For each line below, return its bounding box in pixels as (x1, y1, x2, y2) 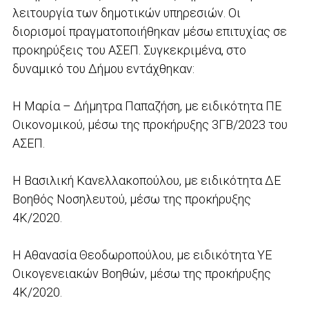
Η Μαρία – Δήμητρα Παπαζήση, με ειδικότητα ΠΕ (12, 98, 281, 113)
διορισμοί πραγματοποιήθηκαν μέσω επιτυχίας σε (12, 23, 287, 39)
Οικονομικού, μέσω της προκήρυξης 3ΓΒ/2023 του (12, 117, 288, 132)
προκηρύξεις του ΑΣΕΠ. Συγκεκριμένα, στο (12, 42, 246, 57)
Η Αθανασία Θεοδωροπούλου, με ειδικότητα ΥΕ (12, 247, 272, 262)
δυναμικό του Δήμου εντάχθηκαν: (12, 61, 197, 76)
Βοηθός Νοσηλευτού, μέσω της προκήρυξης (12, 191, 251, 206)
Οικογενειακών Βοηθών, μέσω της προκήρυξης (12, 266, 271, 281)
